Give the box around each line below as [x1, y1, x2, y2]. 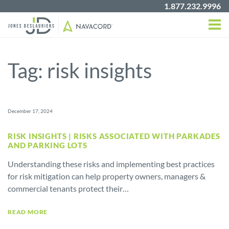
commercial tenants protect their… [8, 184, 129, 193]
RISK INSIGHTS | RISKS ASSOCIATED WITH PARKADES [8, 131, 220, 141]
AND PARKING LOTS [8, 141, 87, 150]
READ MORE [8, 208, 48, 216]
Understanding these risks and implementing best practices [8, 159, 215, 169]
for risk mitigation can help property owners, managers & [8, 171, 205, 181]
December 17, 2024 [8, 108, 53, 114]
